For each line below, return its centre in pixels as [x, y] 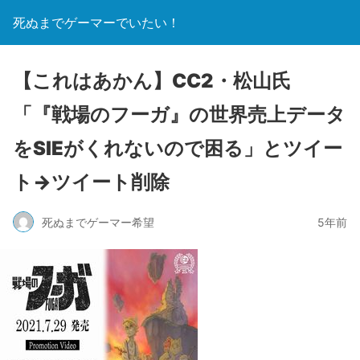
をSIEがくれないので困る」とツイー [178, 148]
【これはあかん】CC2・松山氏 [152, 81]
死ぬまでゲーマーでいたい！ [96, 22]
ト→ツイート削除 [91, 182]
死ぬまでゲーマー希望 [98, 222]
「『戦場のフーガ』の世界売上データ [179, 115]
